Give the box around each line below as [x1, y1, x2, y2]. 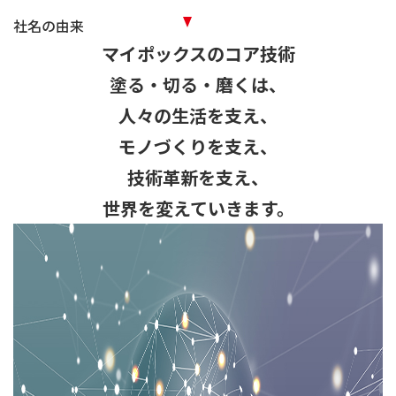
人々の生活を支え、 [118, 103, 278, 128]
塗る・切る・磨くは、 [110, 72, 286, 97]
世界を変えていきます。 [102, 195, 294, 221]
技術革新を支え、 [127, 164, 269, 190]
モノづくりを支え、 [118, 133, 278, 159]
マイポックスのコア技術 [101, 41, 295, 66]
